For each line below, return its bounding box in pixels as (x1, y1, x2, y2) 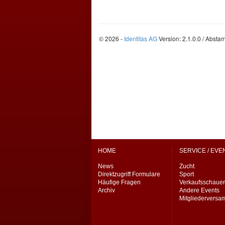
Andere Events (179, 187, 219, 194)
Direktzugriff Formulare (98, 171, 160, 178)
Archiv (98, 187, 115, 194)
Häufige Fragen (98, 179, 141, 186)
